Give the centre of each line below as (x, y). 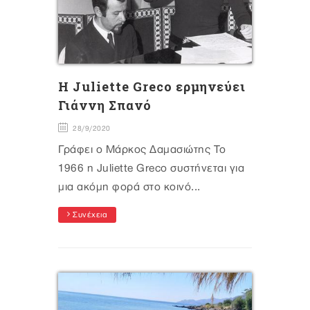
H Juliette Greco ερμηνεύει (152, 87)
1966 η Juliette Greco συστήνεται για (151, 169)
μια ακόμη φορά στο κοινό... (129, 188)
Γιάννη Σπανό (105, 106)
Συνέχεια (89, 216)
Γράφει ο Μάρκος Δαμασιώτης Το (142, 150)
